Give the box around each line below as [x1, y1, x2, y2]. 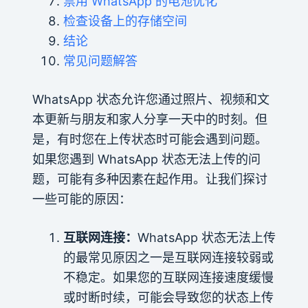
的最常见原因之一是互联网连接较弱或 [63, 250, 274, 265]
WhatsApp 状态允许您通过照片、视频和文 [32, 91, 269, 107]
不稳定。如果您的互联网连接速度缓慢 [63, 269, 274, 285]
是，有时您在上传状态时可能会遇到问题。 [32, 131, 267, 146]
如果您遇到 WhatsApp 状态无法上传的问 [32, 151, 261, 166]
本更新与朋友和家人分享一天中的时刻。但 [32, 111, 267, 126]
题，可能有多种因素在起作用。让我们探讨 [32, 171, 267, 186]
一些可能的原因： [32, 191, 131, 206]
